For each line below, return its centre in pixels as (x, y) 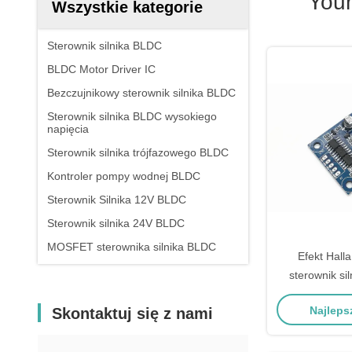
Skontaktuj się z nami (132, 313)
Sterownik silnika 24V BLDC (116, 223)
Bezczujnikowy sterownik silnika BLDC (141, 93)
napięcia (68, 129)
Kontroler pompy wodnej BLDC (124, 176)
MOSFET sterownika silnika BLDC (132, 247)
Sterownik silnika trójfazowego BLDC (138, 152)
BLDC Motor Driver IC (101, 69)
